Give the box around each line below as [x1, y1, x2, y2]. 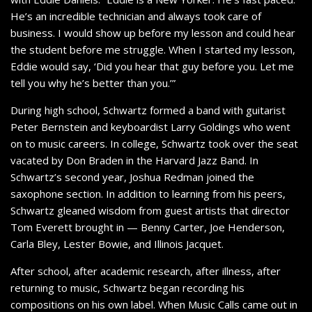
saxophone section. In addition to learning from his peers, [10, 187, 286, 201]
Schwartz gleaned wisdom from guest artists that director [10, 203, 290, 217]
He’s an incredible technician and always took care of [10, 9, 261, 23]
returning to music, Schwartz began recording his [10, 281, 244, 295]
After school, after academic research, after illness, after [10, 264, 281, 278]
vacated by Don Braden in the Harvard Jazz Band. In [10, 153, 258, 167]
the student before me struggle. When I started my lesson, [10, 42, 295, 56]
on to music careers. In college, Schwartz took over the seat [10, 136, 298, 150]
